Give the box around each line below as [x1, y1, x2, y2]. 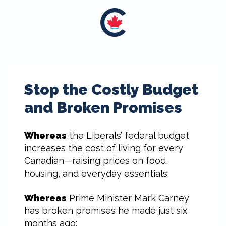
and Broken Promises [24, 99, 182, 117]
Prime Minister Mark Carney [67, 193, 189, 203]
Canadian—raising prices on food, [24, 155, 168, 166]
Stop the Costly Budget [24, 81, 198, 98]
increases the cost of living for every [24, 143, 183, 153]
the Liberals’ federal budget [67, 130, 189, 141]
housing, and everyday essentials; [24, 168, 169, 179]
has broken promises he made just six [24, 205, 187, 216]
